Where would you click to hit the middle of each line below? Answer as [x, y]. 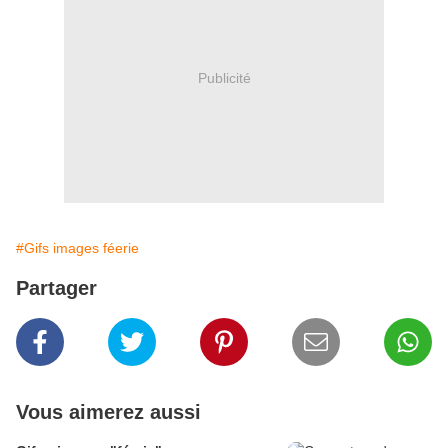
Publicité [224, 77]
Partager [56, 288]
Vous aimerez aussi [108, 412]
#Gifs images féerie [77, 248]
